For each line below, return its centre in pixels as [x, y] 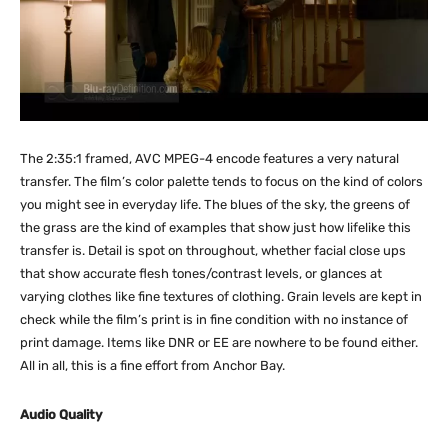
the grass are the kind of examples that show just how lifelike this [215, 228]
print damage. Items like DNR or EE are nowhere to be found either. [219, 343]
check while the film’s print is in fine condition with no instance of [214, 320]
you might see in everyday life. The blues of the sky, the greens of [215, 205]
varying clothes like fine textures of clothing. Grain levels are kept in [221, 297]
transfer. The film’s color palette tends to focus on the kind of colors [221, 182]
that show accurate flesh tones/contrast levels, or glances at [201, 274]
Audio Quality [61, 415]
